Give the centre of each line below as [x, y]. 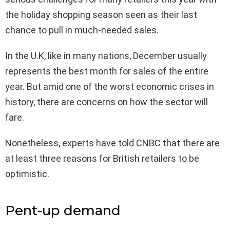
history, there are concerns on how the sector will [107, 102]
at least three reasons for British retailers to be [102, 158]
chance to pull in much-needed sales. [82, 30]
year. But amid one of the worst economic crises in [110, 86]
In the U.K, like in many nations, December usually [106, 55]
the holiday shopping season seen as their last [101, 14]
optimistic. [27, 174]
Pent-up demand [63, 210]
